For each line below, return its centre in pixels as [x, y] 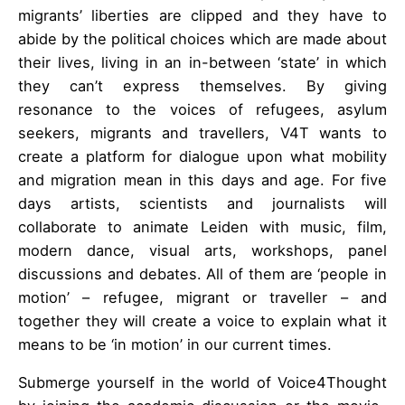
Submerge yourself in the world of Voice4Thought [202, 382]
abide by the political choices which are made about [202, 38]
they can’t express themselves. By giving [202, 85]
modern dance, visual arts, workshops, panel [202, 250]
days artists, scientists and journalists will [202, 203]
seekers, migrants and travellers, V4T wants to [202, 132]
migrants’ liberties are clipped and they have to [202, 15]
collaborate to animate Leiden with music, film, [202, 226]
